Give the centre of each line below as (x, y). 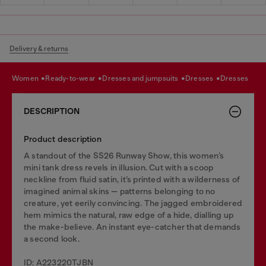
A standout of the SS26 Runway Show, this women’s (124, 155)
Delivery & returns (39, 48)
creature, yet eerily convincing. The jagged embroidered (133, 203)
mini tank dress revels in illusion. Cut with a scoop (119, 167)
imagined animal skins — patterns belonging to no (120, 191)
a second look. (52, 238)
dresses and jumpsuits (144, 78)
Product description (63, 139)
